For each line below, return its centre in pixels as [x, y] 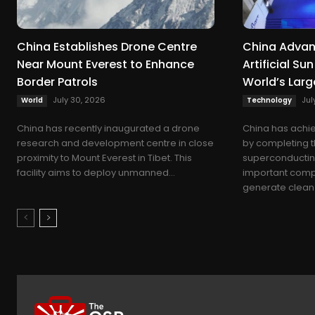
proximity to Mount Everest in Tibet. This [104, 157]
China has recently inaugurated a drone [108, 128]
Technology [269, 100]
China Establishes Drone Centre [107, 46]
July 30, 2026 [79, 99]
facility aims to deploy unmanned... [96, 172]
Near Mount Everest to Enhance [105, 64]
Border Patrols [57, 82]
